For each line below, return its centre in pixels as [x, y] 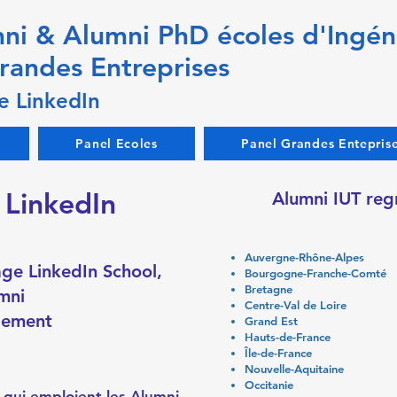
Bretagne [269, 289]
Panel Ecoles [117, 144]
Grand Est [271, 321]
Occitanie [269, 385]
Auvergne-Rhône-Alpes [304, 257]
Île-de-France [278, 353]
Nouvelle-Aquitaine [294, 369]
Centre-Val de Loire [296, 305]
